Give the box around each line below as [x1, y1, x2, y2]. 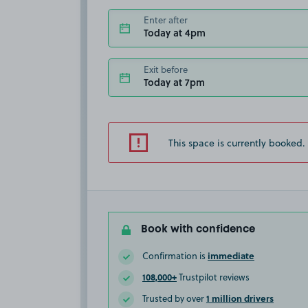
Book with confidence [141, 225, 255, 234]
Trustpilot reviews [177, 271, 250, 283]
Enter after [144, 13, 188, 26]
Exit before [144, 63, 188, 76]
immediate [208, 249, 254, 262]
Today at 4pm [144, 25, 206, 40]
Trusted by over [142, 292, 206, 305]
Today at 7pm [144, 74, 205, 89]
